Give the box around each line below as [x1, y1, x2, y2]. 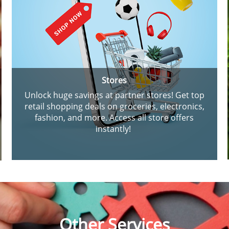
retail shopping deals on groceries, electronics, [24, 101, 204, 112]
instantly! [96, 123, 133, 135]
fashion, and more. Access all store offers [35, 112, 194, 124]
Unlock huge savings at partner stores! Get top [24, 89, 204, 101]
